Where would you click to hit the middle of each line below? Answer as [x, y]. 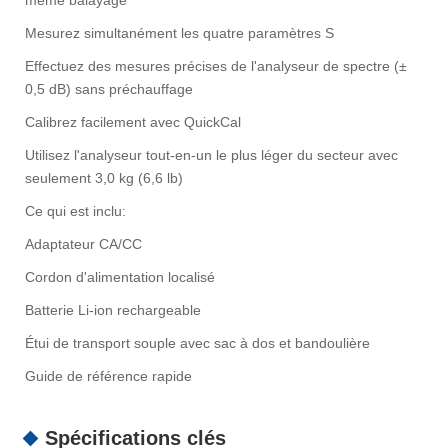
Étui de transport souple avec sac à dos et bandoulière [197, 343]
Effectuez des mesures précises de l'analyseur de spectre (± [216, 66]
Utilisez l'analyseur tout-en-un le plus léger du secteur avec [211, 155]
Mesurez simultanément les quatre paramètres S [179, 33]
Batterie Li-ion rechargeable [113, 310]
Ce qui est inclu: [75, 211]
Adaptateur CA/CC [83, 244]
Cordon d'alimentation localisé [120, 277]
